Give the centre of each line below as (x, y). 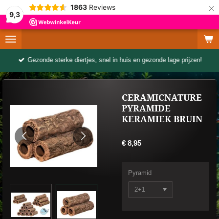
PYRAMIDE (146, 109)
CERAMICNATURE (162, 98)
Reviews (102, 7)
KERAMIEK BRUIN (162, 119)
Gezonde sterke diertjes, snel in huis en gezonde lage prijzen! (115, 60)
